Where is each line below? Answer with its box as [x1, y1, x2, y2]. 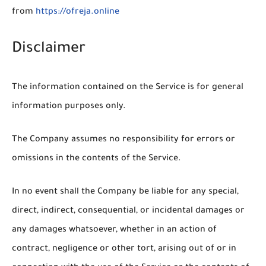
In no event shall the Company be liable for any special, [12, 187, 239, 197]
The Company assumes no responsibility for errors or [12, 135, 235, 145]
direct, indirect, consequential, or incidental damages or [12, 206, 245, 216]
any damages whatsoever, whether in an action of [12, 225, 217, 235]
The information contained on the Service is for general [12, 83, 243, 93]
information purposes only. [12, 102, 126, 112]
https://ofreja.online [36, 8, 119, 18]
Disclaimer [12, 42, 85, 58]
